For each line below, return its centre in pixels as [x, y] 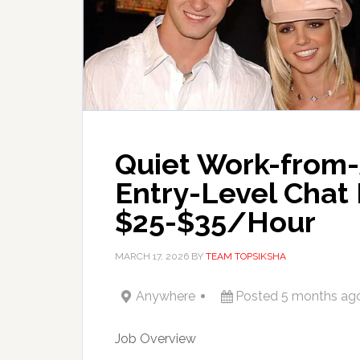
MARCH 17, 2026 [152, 257]
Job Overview [155, 339]
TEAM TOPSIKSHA [246, 257]
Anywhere [166, 297]
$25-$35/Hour [215, 222]
